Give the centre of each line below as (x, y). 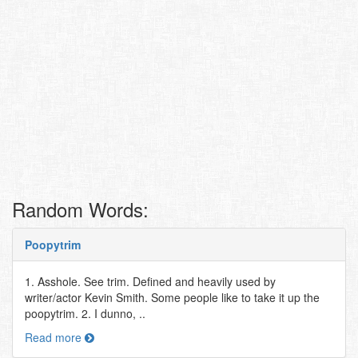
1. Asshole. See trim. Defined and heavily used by (150, 281)
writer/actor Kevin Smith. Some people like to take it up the (172, 297)
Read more (55, 337)
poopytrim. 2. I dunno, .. (85, 313)
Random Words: (80, 209)
